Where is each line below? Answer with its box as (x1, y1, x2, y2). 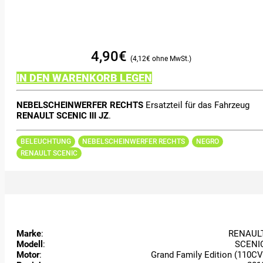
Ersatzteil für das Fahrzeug (143, 100, 249, 111)
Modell (16, 238, 43, 249)
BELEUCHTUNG (21, 137, 71, 146)
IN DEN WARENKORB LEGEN (16, 71, 152, 84)
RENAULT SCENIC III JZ (16, 110, 109, 122)
